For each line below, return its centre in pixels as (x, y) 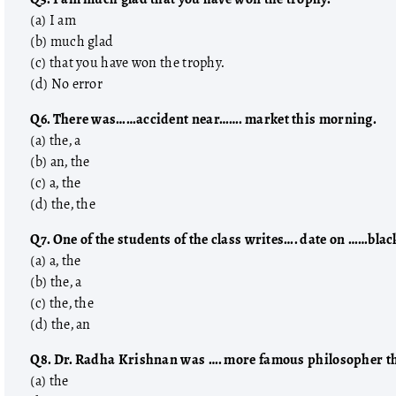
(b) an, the (60, 162)
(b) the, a (56, 282)
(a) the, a (56, 141)
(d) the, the (63, 204)
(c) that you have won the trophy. (128, 63)
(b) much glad (72, 42)
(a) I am (53, 20)
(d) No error (67, 84)
